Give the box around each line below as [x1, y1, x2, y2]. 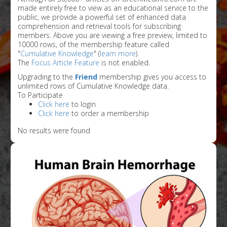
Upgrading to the [18, 71, 75, 82]
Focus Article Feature [31, 57, 99, 67]
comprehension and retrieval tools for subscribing [18, 21, 181, 31]
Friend [75, 71, 97, 82]
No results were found [18, 125, 90, 135]
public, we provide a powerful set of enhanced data [18, 12, 186, 22]
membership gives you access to [97, 71, 206, 82]
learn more [100, 48, 136, 58]
